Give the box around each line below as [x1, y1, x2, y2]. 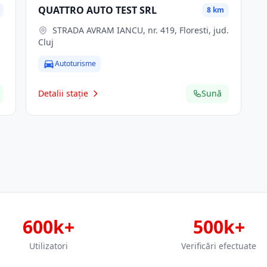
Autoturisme [54, 58, 96, 69]
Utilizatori [29, 240, 68, 252]
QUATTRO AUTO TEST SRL [38, 4, 157, 17]
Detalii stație [38, 88, 88, 99]
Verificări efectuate [181, 240, 256, 252]
